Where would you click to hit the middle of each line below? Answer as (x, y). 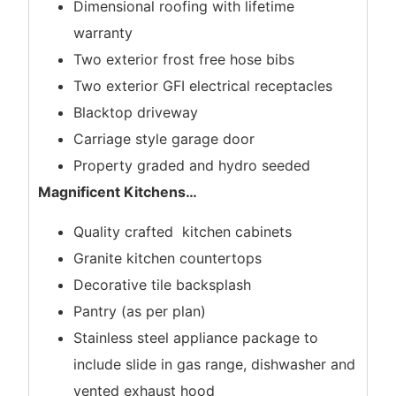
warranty (103, 33)
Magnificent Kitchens (112, 192)
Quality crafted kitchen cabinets (183, 231)
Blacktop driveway (136, 113)
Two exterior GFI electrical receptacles (203, 86)
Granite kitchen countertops (168, 258)
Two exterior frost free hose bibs (184, 60)
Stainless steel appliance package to (196, 337)
